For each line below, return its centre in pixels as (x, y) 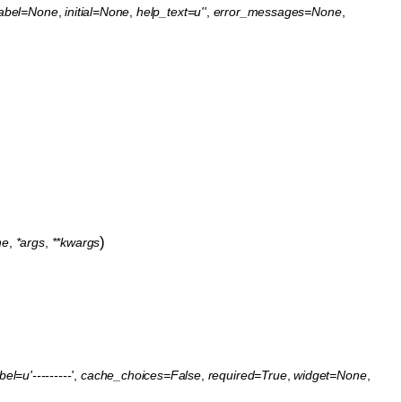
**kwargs (76, 242)
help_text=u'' (171, 11)
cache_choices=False (141, 375)
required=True (247, 375)
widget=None (330, 375)
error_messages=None (277, 11)
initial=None (97, 11)
